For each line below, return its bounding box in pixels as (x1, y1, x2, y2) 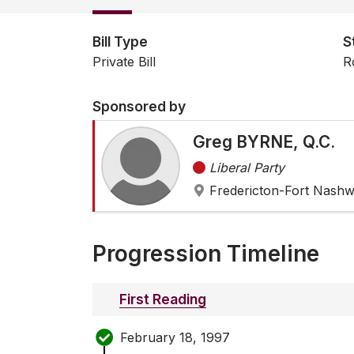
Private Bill (92, 54, 156, 70)
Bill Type (92, 33, 148, 51)
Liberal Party (209, 160, 284, 176)
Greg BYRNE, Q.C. (193, 132, 335, 153)
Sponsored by (92, 98, 186, 115)
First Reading (119, 291, 206, 308)
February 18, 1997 (120, 329, 230, 345)
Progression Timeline (92, 240, 319, 268)
